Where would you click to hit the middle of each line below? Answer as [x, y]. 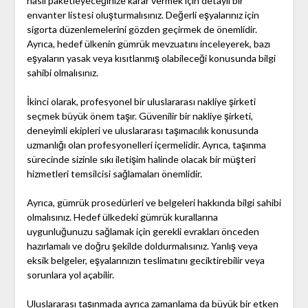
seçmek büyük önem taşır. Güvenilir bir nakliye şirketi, [140, 116]
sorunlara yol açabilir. [70, 275]
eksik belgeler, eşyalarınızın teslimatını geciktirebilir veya [145, 261]
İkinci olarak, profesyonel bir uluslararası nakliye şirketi [141, 102]
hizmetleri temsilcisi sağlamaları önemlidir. [114, 174]
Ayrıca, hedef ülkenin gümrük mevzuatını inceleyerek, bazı [148, 44]
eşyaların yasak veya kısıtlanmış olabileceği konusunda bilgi [151, 58]
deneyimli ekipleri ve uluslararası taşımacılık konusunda [142, 131]
